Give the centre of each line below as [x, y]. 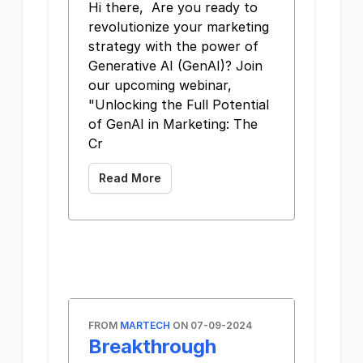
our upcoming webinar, [160, 85]
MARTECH [145, 325]
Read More [130, 178]
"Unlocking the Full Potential [179, 105]
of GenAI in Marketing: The [173, 124]
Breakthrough [152, 346]
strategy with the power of [173, 46]
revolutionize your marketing [179, 27]
